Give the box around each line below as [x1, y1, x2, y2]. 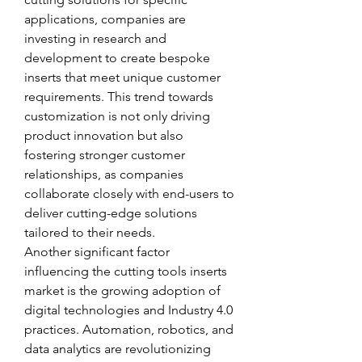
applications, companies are [24, 11, 186, 27]
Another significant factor [24, 244, 170, 259]
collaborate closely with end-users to [24, 186, 234, 201]
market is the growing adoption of [24, 283, 221, 298]
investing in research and [24, 31, 166, 46]
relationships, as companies [24, 166, 183, 182]
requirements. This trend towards [24, 89, 213, 104]
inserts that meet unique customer [24, 69, 221, 85]
